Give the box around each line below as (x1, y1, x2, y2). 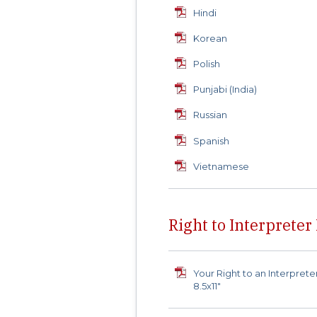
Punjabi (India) (193, 83, 258, 96)
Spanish (193, 134, 230, 146)
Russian (193, 109, 228, 121)
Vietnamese (193, 160, 250, 172)
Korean (193, 32, 228, 44)
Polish (193, 58, 221, 69)
